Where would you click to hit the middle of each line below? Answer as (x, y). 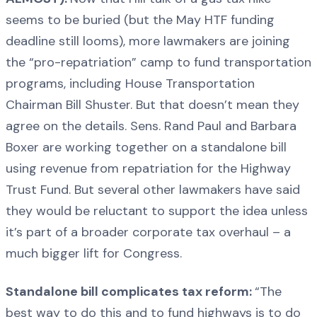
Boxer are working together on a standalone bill (146, 148)
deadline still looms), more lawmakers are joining (148, 41)
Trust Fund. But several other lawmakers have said (153, 190)
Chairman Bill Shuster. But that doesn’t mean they (152, 105)
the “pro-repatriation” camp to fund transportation (158, 63)
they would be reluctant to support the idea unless (157, 211)
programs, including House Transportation (130, 84)
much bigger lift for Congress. (94, 254)
